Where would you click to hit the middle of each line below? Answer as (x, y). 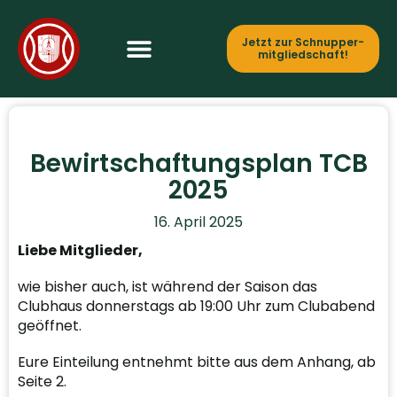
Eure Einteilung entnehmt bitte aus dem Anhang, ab (197, 362)
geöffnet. (50, 326)
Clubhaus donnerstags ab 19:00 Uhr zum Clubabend (196, 307)
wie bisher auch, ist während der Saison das (167, 287)
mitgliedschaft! (304, 54)
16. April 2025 (198, 222)
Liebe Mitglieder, (80, 250)
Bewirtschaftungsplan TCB (198, 163)
